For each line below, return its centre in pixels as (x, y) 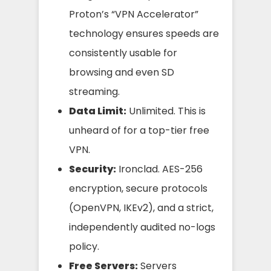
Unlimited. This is (166, 111)
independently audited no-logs (142, 227)
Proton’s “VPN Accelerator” (134, 14)
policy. (84, 246)
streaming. (94, 91)
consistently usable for (123, 53)
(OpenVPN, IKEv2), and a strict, (141, 207)
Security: (93, 169)
